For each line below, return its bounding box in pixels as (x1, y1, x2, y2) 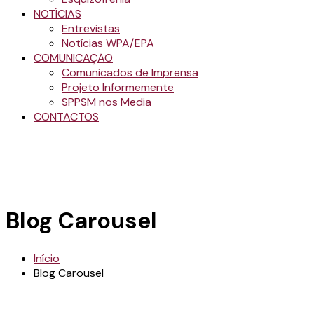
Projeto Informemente (62, 80, 174, 95)
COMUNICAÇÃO (34, 50, 113, 65)
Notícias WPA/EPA (62, 36, 154, 50)
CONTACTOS (34, 109, 99, 124)
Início (34, 250, 60, 266)
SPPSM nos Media (62, 95, 151, 109)
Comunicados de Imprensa (62, 65, 198, 80)
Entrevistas (62, 21, 120, 36)
